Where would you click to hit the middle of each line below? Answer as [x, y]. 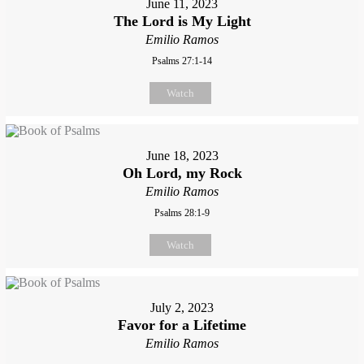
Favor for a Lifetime [182, 325]
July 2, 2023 [182, 307]
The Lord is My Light [182, 21]
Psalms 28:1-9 [182, 212]
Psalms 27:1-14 [182, 61]
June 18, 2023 [182, 155]
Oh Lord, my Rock [182, 173]
